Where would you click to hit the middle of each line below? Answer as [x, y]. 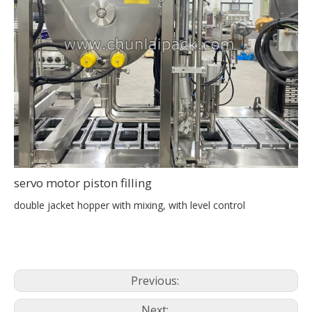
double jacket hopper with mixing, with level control [130, 205]
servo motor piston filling [83, 183]
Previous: [156, 281]
